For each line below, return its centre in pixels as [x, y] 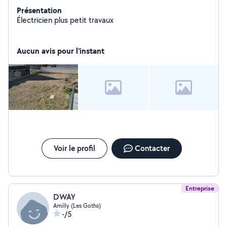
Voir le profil [74, 148]
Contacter [152, 148]
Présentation [39, 10]
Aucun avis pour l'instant [61, 51]
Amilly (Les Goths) [77, 205]
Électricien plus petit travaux [65, 20]
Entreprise [200, 188]
